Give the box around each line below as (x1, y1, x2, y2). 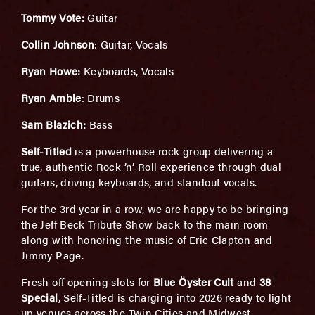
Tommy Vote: (21, 10, 88, 25)
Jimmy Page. (21, 247, 84, 262)
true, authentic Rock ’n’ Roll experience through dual (21, 159, 282, 174)
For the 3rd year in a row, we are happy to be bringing (21, 201, 289, 216)
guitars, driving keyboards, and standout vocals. (21, 174, 257, 189)
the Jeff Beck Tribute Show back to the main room (21, 217, 269, 231)
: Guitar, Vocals (94, 37, 168, 51)
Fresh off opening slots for (21, 274, 154, 289)
